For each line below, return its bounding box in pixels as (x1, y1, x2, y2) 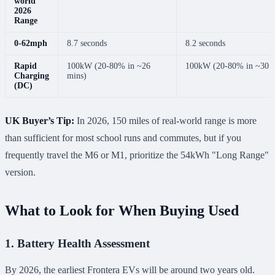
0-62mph (14, 38, 47, 48)
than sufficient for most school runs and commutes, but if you (5, 132, 241, 143)
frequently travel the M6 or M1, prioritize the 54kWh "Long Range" (5, 149, 269, 160)
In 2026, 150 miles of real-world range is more (74, 115, 257, 126)
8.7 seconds (67, 38, 107, 48)
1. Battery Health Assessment (5, 236, 150, 250)
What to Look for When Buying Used (5, 202, 239, 219)
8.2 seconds (185, 38, 225, 48)
